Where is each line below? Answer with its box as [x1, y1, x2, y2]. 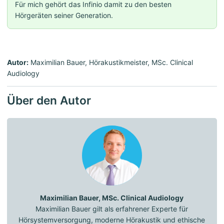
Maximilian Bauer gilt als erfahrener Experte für [35, 204, 188, 213]
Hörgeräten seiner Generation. [15, 10, 113, 19]
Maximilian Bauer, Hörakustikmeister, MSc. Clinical [28, 57, 193, 66]
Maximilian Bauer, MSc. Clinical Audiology [40, 193, 184, 202]
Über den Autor [7, 93, 91, 107]
